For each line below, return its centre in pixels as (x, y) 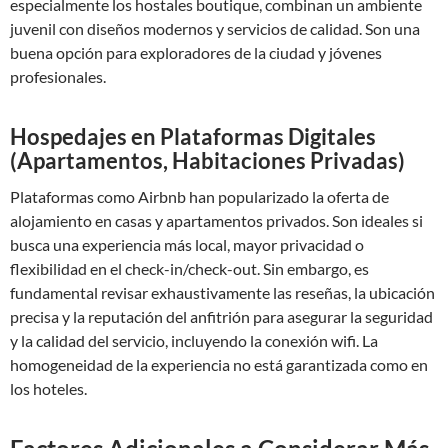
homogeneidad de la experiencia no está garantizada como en (219, 364)
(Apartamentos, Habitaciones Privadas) (207, 160)
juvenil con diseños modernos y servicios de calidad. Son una (215, 28)
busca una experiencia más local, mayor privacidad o (187, 244)
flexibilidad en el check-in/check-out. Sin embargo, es (189, 268)
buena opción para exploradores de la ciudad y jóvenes (196, 52)
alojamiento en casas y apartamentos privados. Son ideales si (216, 220)
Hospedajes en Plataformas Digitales (193, 136)
